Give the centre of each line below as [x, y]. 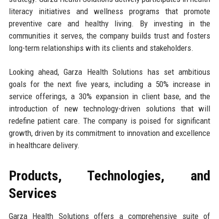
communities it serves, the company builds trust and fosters [109, 36]
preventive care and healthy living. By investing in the [109, 24]
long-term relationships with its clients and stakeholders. [101, 48]
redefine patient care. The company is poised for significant [109, 121]
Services [33, 194]
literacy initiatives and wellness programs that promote [109, 11]
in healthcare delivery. [44, 145]
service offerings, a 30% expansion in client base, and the [109, 97]
